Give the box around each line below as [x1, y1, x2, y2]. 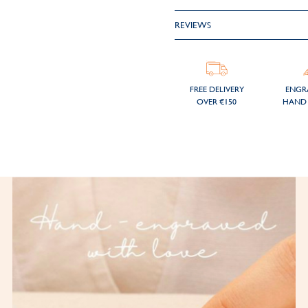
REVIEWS [174, 20, 211, 30]
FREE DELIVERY [189, 85, 244, 94]
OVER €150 [197, 97, 237, 107]
